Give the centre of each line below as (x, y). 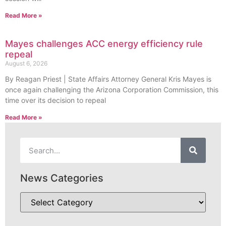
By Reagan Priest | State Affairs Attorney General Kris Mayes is (108, 79)
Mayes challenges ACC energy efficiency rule (104, 44)
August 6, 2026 (26, 64)
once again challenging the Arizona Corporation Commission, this (112, 90)
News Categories (62, 178)
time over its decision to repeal (55, 100)
